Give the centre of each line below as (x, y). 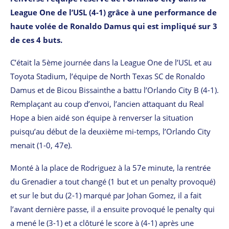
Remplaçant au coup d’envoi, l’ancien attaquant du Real (107, 104)
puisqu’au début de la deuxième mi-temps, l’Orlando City (110, 131)
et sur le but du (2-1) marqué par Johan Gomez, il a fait (106, 195)
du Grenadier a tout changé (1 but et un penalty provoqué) (113, 181)
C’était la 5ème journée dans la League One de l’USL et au (111, 62)
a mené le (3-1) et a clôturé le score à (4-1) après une (102, 223)
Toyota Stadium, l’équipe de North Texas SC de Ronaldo (108, 76)
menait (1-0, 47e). (41, 145)
